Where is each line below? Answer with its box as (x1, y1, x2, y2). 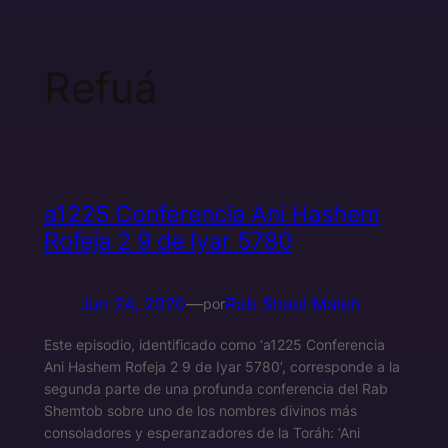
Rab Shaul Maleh (224, 293, 361, 314)
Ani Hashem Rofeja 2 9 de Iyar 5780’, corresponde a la (43, 357, 400, 375)
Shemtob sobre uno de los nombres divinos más (43, 401, 357, 419)
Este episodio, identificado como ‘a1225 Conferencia (43, 335, 385, 353)
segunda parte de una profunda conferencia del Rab (43, 379, 388, 397)
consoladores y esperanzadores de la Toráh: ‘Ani (43, 423, 360, 441)
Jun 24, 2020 (79, 293, 186, 314)
